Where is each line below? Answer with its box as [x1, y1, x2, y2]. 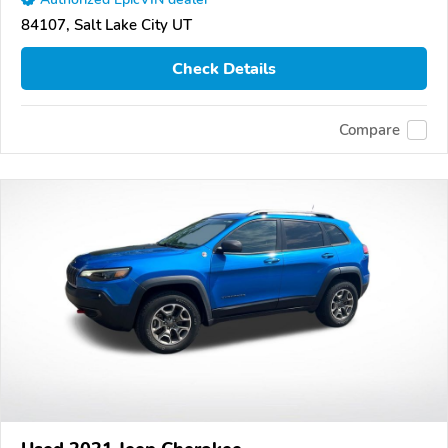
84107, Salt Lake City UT [21, 15, 192, 36]
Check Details [172, 57, 276, 80]
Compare [339, 119, 400, 140]
